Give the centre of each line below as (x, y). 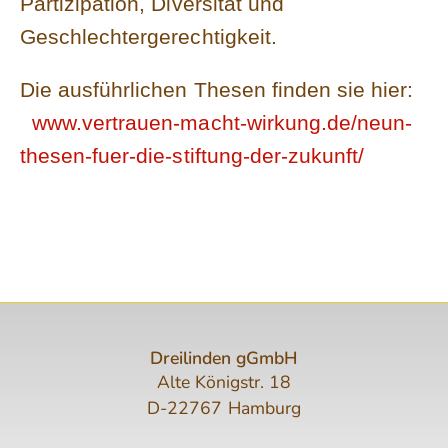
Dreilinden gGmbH (224, 357)
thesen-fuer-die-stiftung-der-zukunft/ (192, 155)
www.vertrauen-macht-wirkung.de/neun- (216, 122)
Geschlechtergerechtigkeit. (148, 36)
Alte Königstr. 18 (224, 381)
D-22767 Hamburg (224, 407)
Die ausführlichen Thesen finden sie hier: (217, 89)
